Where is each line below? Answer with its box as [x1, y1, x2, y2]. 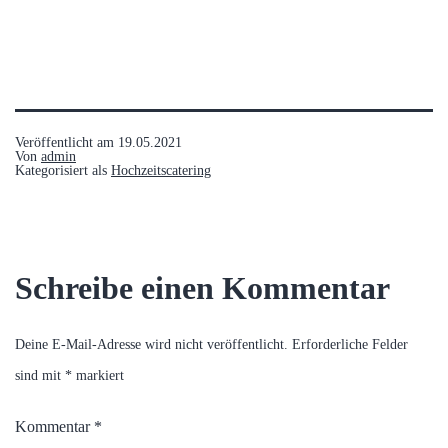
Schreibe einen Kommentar [15, 270, 390, 306]
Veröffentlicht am [15, 134, 118, 150]
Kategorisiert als [15, 162, 111, 178]
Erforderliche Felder [292, 336, 408, 352]
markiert [72, 367, 124, 383]
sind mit [15, 367, 65, 383]
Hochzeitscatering [111, 162, 211, 178]
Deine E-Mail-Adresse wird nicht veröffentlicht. [15, 336, 288, 352]
